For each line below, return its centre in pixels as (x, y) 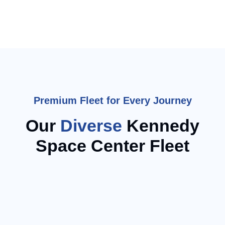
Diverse (91, 125)
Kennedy (161, 125)
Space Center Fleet (113, 145)
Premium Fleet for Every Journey (113, 100)
